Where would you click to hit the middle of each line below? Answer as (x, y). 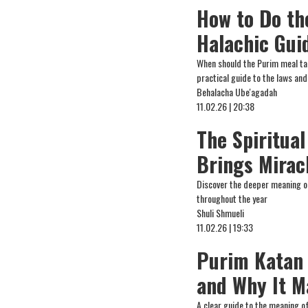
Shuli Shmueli (221, 213)
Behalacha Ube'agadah (237, 92)
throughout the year (232, 198)
